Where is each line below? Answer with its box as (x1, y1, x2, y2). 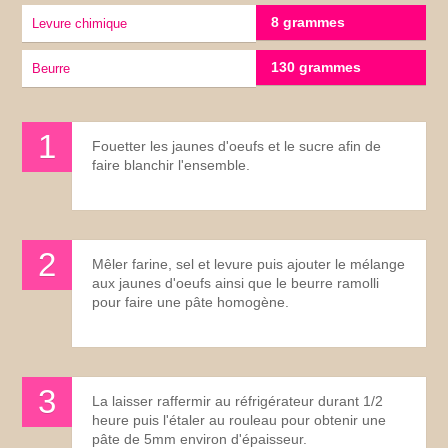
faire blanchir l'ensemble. (92, 156, 251, 173)
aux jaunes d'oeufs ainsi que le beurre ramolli (92, 274, 380, 291)
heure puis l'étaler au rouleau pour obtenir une (92, 411, 387, 428)
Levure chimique (39, 15, 128, 31)
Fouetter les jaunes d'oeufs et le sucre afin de (92, 137, 382, 154)
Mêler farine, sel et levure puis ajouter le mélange (92, 255, 406, 272)
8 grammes (271, 13, 346, 30)
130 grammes (271, 58, 362, 75)
